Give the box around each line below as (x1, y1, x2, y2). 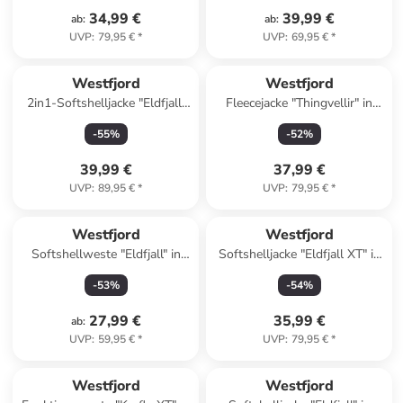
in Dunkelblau (67, 112, 145, 130)
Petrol (88, 264, 123, 281)
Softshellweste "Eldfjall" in (31, 246, 181, 263)
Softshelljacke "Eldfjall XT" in (218, 246, 381, 263)
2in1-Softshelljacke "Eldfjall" (26, 94, 185, 112)
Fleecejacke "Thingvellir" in (226, 94, 373, 112)
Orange (278, 112, 320, 130)
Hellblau (275, 264, 324, 281)
